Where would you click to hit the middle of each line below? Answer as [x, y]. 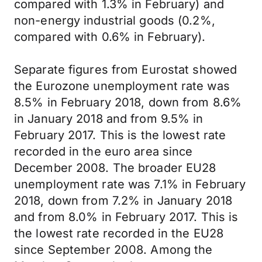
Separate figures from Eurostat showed [126, 70]
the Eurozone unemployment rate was [122, 86]
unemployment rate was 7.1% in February [130, 184]
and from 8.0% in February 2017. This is [126, 217]
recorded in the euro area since [104, 151]
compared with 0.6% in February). [110, 37]
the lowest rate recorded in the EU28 [119, 233]
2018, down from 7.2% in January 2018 [123, 201]
